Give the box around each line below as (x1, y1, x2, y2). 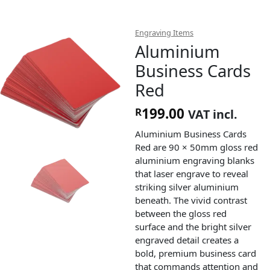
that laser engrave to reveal (135, 167, 248, 180)
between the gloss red (135, 207, 227, 219)
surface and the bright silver (135, 220, 251, 233)
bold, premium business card (135, 246, 256, 259)
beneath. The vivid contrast (135, 193, 247, 206)
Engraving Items (135, 27, 193, 39)
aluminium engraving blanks (135, 154, 254, 166)
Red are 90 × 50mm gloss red (135, 140, 258, 153)
